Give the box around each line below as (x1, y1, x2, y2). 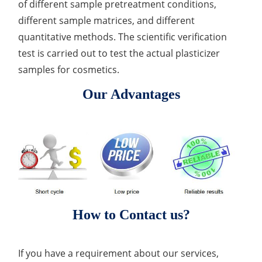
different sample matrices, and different (18, 14, 195, 27)
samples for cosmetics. (18, 63, 120, 77)
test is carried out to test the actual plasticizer (18, 47, 220, 60)
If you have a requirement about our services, (18, 246, 219, 260)
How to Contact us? (72, 206, 190, 222)
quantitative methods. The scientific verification (18, 30, 227, 44)
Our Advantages (82, 87, 180, 102)
